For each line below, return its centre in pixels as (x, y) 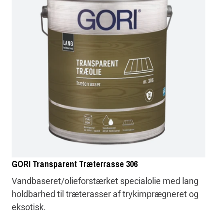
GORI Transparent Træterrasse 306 (75, 164)
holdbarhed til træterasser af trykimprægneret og (105, 194)
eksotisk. (29, 207)
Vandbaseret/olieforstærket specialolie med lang (105, 181)
